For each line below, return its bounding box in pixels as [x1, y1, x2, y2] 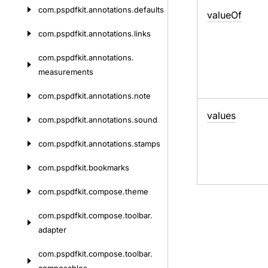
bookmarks [89, 163, 129, 172]
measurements [38, 67, 93, 77]
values [206, 109, 236, 121]
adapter [38, 225, 66, 234]
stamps [134, 139, 160, 148]
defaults [134, 5, 164, 14]
